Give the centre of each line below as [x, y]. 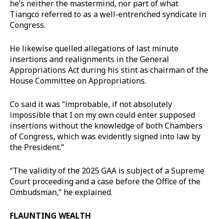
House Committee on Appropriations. [78, 80]
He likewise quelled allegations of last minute [94, 48]
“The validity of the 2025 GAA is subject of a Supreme [107, 170]
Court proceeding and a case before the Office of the [105, 181]
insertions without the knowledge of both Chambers [106, 125]
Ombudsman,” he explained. [61, 192]
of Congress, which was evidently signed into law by [105, 136]
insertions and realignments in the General [89, 59]
